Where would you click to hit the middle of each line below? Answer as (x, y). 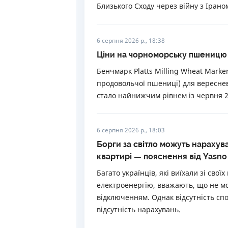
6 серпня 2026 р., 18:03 (131, 130)
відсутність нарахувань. (139, 209)
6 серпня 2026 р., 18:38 (131, 40)
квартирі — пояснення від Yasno (162, 156)
